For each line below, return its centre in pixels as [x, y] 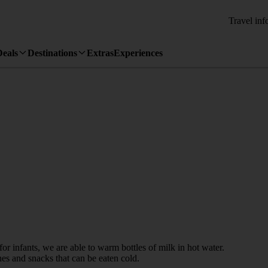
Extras [100, 53]
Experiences [138, 53]
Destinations [52, 53]
